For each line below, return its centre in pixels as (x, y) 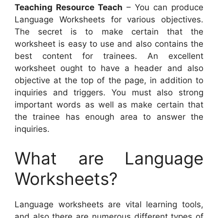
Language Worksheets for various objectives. (109, 20)
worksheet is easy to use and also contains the (109, 44)
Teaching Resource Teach (69, 8)
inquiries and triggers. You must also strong (109, 93)
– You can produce (163, 8)
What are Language (109, 158)
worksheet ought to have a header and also (109, 68)
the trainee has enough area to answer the (109, 117)
